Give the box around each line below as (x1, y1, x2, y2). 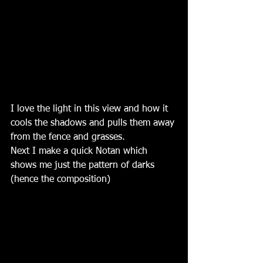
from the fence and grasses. (11, 132, 128, 142)
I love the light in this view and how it (11, 104, 171, 114)
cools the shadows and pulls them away (11, 118, 177, 128)
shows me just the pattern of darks (11, 160, 157, 170)
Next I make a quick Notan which (11, 146, 150, 156)
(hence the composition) (11, 174, 110, 184)
